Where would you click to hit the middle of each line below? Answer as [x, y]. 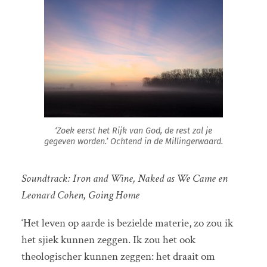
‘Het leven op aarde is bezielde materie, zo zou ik [127, 223]
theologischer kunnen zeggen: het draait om [118, 256]
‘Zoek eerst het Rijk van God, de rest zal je [133, 131]
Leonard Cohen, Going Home [80, 195]
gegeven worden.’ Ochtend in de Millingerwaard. [133, 142]
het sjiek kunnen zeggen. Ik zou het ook [108, 240]
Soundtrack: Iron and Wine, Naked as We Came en [124, 178]
